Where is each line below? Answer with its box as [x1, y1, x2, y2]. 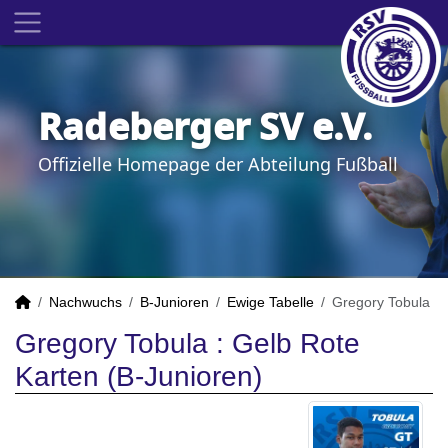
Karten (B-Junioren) [15, 361, 262, 392]
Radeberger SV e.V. [38, 102, 373, 151]
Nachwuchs [49, 294, 122, 310]
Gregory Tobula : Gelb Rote [15, 328, 360, 359]
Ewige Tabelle [227, 294, 314, 310]
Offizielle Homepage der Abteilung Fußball [38, 152, 398, 176]
